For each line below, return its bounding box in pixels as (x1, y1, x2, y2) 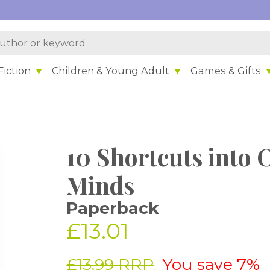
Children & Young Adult (52, 64, 170, 77)
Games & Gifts (190, 64, 262, 77)
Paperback (66, 198, 160, 218)
